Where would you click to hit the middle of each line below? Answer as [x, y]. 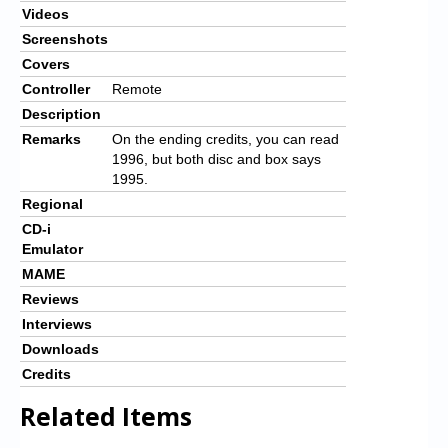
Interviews [57, 323]
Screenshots [65, 38]
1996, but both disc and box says [216, 158]
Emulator [52, 248]
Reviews [50, 298]
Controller [56, 88]
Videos [45, 13]
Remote [137, 88]
